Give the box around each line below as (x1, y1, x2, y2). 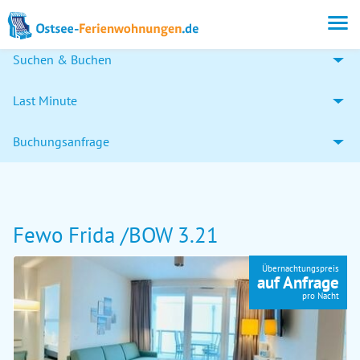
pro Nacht (302, 290, 339, 301)
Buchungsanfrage (13, 133, 109, 149)
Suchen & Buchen (13, 51, 112, 67)
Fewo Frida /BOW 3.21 (13, 221, 219, 248)
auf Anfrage (257, 272, 339, 293)
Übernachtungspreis (262, 263, 339, 274)
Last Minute (13, 92, 77, 108)
